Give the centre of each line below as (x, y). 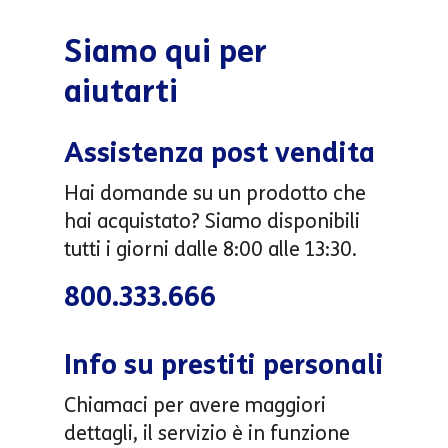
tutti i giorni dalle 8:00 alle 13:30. (210, 248)
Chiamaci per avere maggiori (195, 404)
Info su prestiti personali (224, 364)
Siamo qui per (165, 50)
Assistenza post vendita (219, 152)
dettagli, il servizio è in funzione (207, 432)
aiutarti (121, 90)
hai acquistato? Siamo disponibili (212, 220)
